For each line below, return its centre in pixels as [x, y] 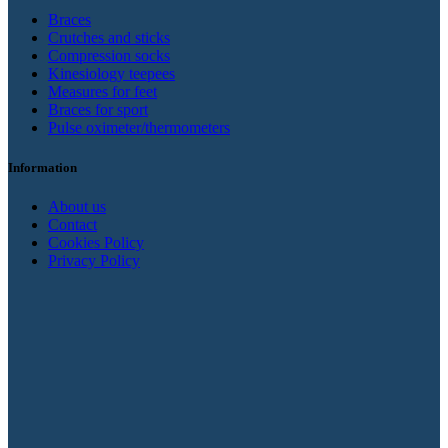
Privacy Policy [94, 260]
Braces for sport [98, 110]
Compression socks [109, 56]
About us [77, 206]
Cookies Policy [96, 242]
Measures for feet [102, 92]
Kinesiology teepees [111, 74]
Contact [72, 224]
